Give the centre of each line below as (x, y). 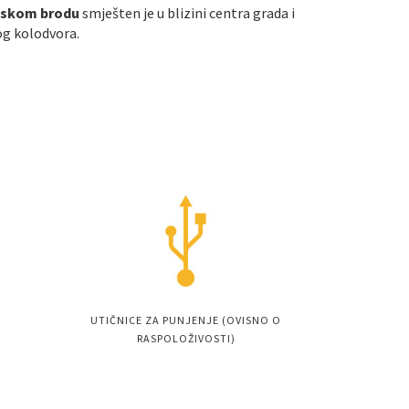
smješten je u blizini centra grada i (189, 13)
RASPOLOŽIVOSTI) (186, 338)
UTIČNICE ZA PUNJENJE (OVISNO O (186, 320)
